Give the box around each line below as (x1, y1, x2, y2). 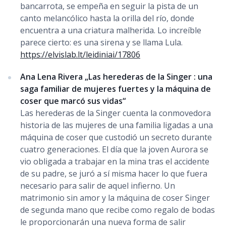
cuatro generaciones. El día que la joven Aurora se (20, 143, 208, 155)
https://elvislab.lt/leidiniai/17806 (20, 48, 140, 60)
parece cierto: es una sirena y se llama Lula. (20, 36, 183, 48)
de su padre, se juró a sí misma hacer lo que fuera (20, 167, 207, 179)
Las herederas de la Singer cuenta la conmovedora (20, 107, 211, 119)
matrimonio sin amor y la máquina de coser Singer (20, 192, 210, 203)
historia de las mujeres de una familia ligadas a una (20, 119, 213, 131)
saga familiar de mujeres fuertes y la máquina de (20, 83, 211, 94)
